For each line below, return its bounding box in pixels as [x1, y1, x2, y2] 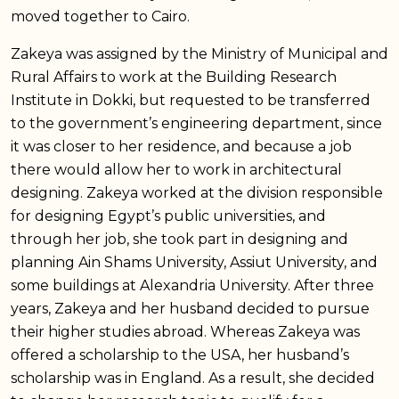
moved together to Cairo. [11, 7, 190, 25]
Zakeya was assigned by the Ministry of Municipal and [11, 45, 388, 62]
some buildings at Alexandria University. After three [11, 276, 374, 294]
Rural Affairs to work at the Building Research [11, 68, 337, 85]
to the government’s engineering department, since [11, 114, 382, 132]
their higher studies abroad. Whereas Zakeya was [11, 322, 360, 340]
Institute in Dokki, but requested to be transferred [11, 91, 370, 109]
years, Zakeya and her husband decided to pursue [11, 299, 370, 317]
